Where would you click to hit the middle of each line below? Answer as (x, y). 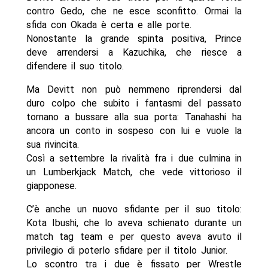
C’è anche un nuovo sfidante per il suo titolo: (134, 209)
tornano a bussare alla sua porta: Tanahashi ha (134, 117)
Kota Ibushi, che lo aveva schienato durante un (134, 223)
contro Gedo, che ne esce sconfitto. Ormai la (134, 11)
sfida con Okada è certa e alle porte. (109, 25)
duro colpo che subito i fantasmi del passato (134, 103)
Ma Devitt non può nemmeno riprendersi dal (134, 90)
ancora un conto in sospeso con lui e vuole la (134, 131)
